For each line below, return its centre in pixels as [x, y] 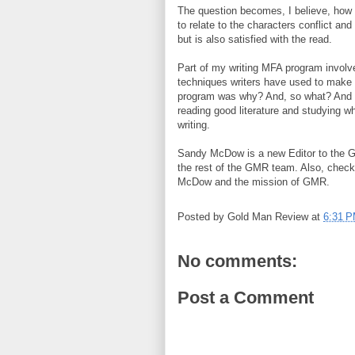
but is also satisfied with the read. [255, 39]
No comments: [237, 261]
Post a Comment [246, 297]
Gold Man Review [268, 217]
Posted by [202, 217]
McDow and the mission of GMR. [254, 182]
